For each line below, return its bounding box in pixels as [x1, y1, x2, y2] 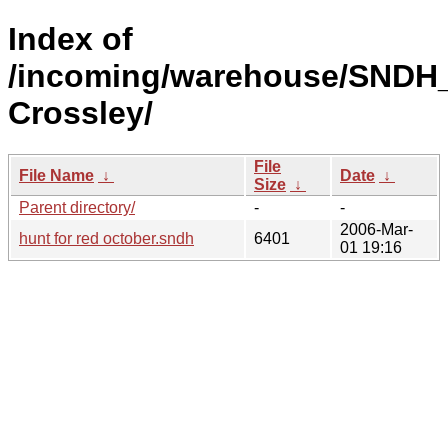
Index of [8, 21, 133, 58]
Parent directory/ [19, 198, 135, 216]
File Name [19, 166, 94, 184]
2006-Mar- [340, 220, 413, 238]
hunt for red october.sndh [19, 229, 194, 247]
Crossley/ [8, 95, 153, 132]
